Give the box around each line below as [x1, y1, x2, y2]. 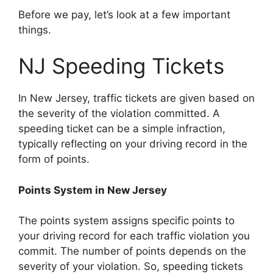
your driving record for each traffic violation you [18, 230, 250, 242]
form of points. [18, 153, 90, 165]
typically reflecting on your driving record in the [18, 138, 247, 150]
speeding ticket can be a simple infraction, [18, 122, 225, 135]
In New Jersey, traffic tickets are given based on [18, 92, 255, 104]
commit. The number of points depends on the [18, 245, 246, 257]
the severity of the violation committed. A [18, 107, 220, 119]
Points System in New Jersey [18, 183, 167, 196]
